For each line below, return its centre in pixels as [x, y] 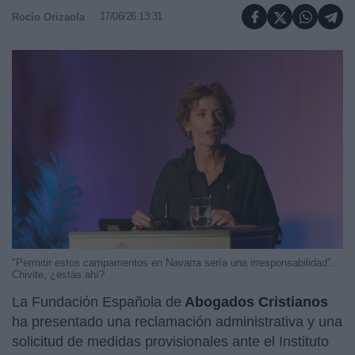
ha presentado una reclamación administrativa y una [177, 321]
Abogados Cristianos [255, 302]
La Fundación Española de [97, 302]
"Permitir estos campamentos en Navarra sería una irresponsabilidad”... [176, 262]
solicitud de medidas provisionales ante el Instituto [170, 341]
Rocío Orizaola [48, 17]
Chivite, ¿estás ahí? [58, 274]
